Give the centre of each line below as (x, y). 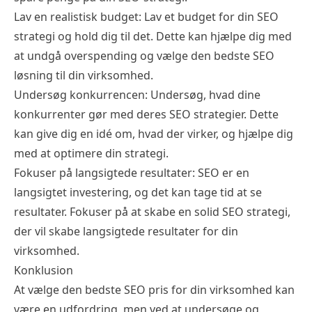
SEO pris (146, 290)
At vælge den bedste (69, 290)
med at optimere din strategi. (91, 154)
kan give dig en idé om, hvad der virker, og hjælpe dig (154, 134)
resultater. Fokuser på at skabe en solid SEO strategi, (152, 212)
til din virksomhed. (103, 76)
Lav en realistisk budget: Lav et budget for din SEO (146, 17)
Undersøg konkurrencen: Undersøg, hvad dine (137, 95)
